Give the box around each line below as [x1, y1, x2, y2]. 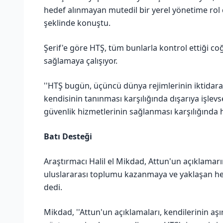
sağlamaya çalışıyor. [44, 55, 117, 66]
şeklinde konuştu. [44, 17, 111, 28]
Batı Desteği [44, 130, 92, 142]
